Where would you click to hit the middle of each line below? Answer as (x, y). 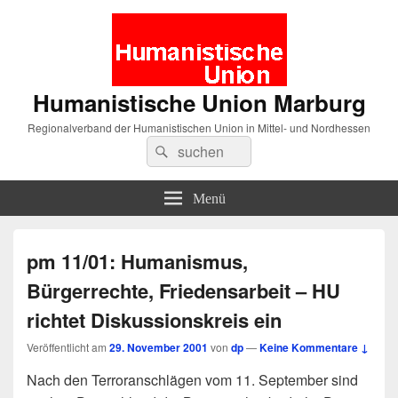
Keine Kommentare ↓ (314, 347)
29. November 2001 (159, 347)
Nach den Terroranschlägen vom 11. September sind (192, 380)
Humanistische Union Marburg (199, 103)
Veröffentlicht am (68, 347)
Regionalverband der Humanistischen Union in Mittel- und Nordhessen (199, 127)
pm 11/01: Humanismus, (137, 261)
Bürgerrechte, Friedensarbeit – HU (183, 291)
